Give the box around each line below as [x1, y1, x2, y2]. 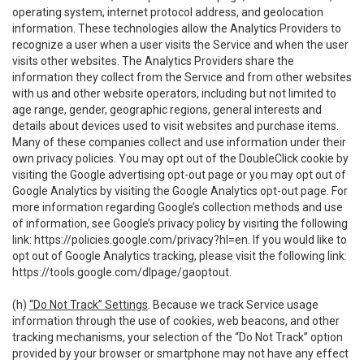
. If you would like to [248, 233, 347, 246]
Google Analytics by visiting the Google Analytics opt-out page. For [12, 184, 348, 197]
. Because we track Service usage [148, 298, 318, 311]
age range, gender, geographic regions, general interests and [12, 103, 322, 116]
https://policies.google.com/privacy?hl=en [34, 233, 248, 246]
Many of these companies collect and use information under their [12, 136, 346, 149]
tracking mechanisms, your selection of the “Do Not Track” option [12, 331, 343, 344]
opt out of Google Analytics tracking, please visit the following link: [12, 249, 347, 262]
